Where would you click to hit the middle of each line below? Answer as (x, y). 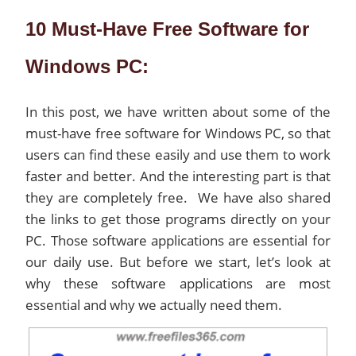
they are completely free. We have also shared (178, 197)
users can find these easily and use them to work (178, 155)
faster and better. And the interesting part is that (178, 176)
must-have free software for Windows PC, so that (178, 133)
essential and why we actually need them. (154, 305)
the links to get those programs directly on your (178, 219)
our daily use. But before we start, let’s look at (178, 262)
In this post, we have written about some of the (178, 112)
